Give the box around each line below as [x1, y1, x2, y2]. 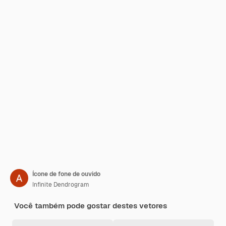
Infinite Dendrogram [32, 181, 89, 189]
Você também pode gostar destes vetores [14, 201, 167, 210]
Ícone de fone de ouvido [32, 170, 100, 178]
